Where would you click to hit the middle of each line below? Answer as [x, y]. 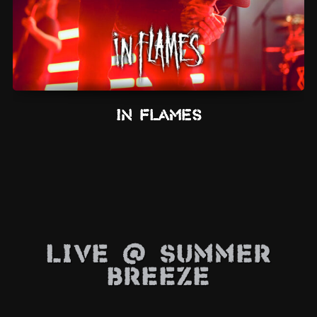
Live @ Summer [158, 257]
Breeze [158, 279]
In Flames [158, 116]
